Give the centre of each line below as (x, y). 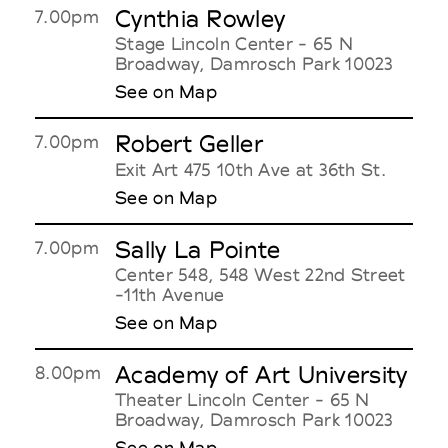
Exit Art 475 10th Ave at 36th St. (250, 169)
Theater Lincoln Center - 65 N (242, 399)
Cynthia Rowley (200, 18)
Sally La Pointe (198, 249)
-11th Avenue (170, 294)
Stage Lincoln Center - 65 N (234, 43)
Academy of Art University (261, 374)
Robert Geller (189, 143)
